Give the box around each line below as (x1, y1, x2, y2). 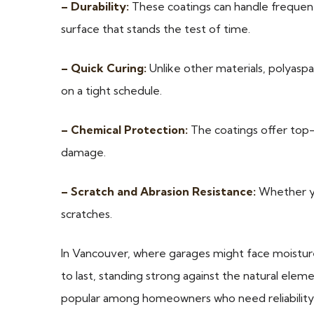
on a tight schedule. (61, 83, 162, 98)
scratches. (61, 207, 112, 221)
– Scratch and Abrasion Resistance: (61, 184, 256, 199)
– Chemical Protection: (61, 123, 188, 137)
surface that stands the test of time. (61, 22, 250, 36)
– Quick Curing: (61, 61, 146, 76)
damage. (61, 145, 106, 160)
